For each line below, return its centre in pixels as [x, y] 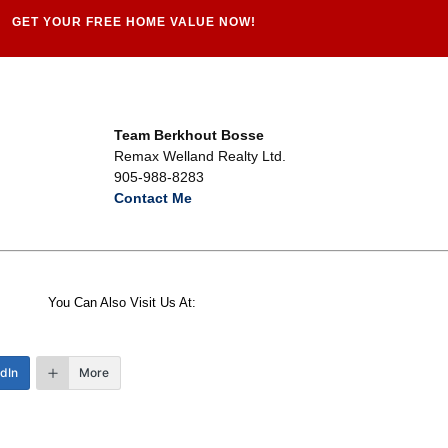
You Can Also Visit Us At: [123, 302]
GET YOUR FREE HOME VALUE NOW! [133, 21]
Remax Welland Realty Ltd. [200, 155]
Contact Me [153, 197]
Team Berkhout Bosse [189, 134]
